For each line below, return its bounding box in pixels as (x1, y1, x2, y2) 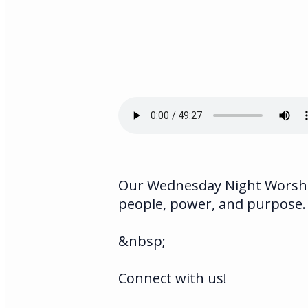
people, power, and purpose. (118, 194, 306, 213)
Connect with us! (118, 268, 227, 287)
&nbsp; (118, 231, 166, 250)
